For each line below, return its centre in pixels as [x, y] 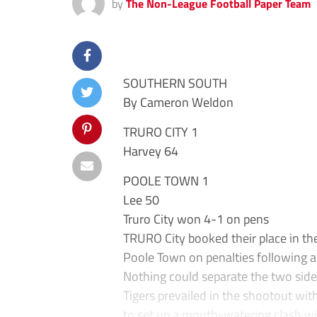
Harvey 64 [151, 151]
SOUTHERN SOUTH [175, 83]
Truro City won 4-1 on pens [196, 219]
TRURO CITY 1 [161, 132]
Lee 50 [141, 200]
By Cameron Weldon [178, 102]
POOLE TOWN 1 [166, 180]
